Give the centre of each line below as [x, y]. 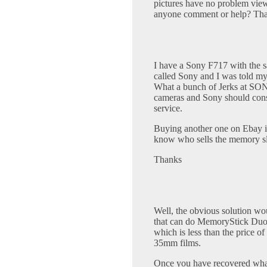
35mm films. [177, 243]
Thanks [168, 160]
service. [168, 108]
